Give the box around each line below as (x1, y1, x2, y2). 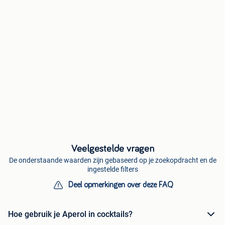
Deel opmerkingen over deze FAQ (68, 180, 173, 189)
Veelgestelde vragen (71, 143, 154, 154)
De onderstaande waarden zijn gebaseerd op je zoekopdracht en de (9, 156, 216, 164)
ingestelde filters (87, 165, 138, 173)
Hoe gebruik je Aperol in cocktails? (8, 209, 133, 219)
